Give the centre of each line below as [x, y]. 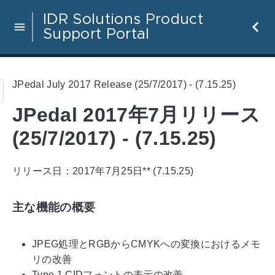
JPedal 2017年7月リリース [136, 115]
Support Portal [96, 34]
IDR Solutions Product [123, 20]
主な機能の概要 [54, 207]
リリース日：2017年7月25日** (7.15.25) [103, 171]
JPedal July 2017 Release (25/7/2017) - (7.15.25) [124, 84]
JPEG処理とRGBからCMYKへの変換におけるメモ [146, 244]
